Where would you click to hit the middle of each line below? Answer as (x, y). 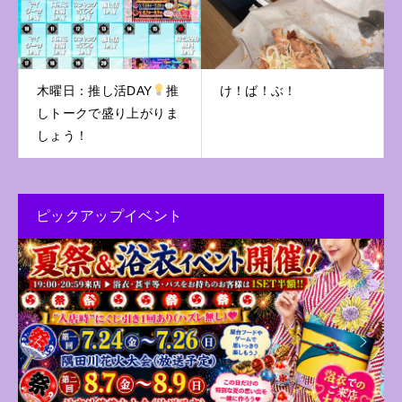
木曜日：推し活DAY (95, 90)
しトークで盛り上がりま (108, 113)
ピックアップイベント (109, 215)
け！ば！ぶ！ (258, 90)
